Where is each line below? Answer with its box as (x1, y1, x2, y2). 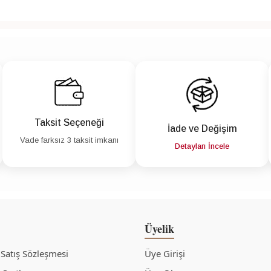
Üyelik (145, 221, 174, 237)
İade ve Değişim (167, 123, 237, 134)
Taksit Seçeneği (34, 117, 104, 128)
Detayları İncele (175, 142, 229, 151)
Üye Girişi (145, 247, 185, 260)
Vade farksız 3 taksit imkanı (19, 135, 119, 145)
